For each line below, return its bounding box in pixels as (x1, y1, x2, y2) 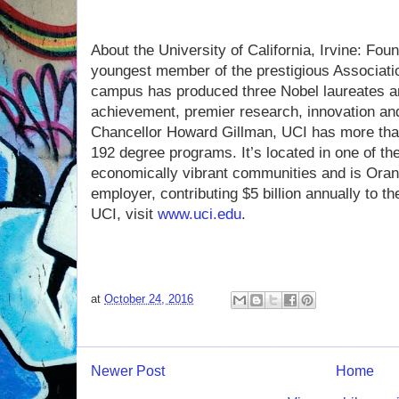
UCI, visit (91, 206, 158, 223)
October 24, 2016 (104, 292, 193, 306)
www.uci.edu (158, 206, 241, 223)
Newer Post (91, 363, 165, 379)
